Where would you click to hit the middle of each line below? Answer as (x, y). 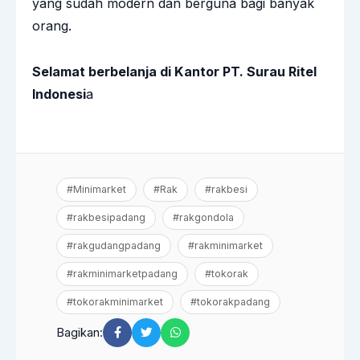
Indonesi (59, 94)
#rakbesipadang (106, 218)
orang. (52, 26)
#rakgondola (203, 218)
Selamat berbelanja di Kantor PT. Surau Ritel (174, 72)
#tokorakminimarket (115, 302)
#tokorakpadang (230, 302)
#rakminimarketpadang (122, 274)
